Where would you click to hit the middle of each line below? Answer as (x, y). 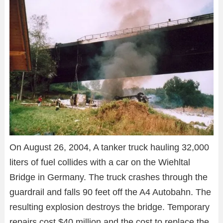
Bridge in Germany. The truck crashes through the (109, 177)
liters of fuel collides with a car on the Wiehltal (100, 163)
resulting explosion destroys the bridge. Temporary (110, 207)
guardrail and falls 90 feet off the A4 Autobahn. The (110, 192)
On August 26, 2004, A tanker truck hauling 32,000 (109, 148)
